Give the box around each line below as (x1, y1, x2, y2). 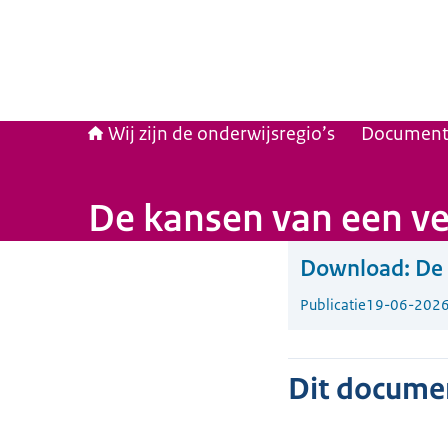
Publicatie (300, 295, 366, 314)
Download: (300, 254, 410, 283)
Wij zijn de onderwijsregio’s (108, 122, 335, 146)
